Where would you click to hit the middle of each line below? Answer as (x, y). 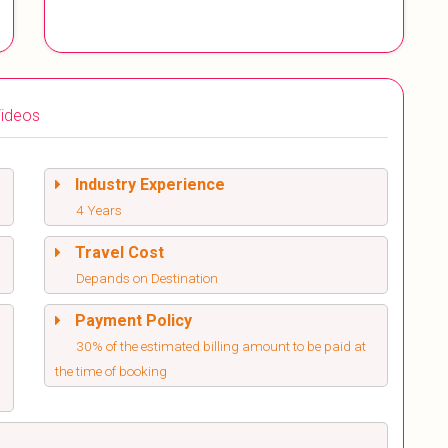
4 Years (99, 210)
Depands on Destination (147, 278)
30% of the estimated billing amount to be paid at (221, 346)
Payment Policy (133, 321)
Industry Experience (150, 185)
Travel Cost (119, 253)
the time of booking (111, 371)
